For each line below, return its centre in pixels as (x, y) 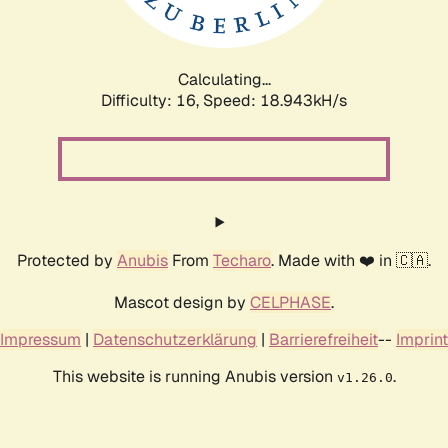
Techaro (242, 260)
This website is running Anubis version (194, 376)
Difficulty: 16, (152, 100)
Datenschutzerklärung (175, 339)
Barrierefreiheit (323, 339)
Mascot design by (182, 302)
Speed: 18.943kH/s (275, 100)
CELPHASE (290, 302)
